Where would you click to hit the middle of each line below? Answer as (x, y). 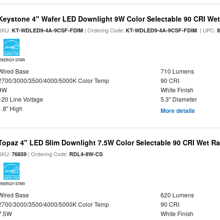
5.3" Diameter (179, 99)
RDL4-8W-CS (86, 154)
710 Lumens (177, 71)
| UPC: (207, 30)
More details (178, 110)
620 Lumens (177, 195)
